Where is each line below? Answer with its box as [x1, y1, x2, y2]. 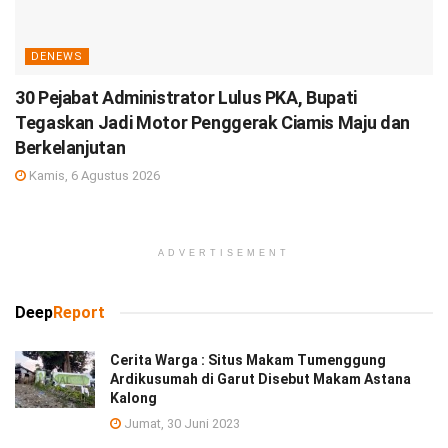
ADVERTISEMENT [158, 248, 290, 259]
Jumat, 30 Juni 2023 [121, 416, 240, 432]
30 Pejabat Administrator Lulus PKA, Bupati [15, 87, 357, 109]
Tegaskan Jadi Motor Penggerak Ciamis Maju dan [15, 112, 410, 134]
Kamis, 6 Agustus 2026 [26, 168, 160, 184]
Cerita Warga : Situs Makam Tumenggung [110, 352, 386, 369]
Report [53, 303, 105, 323]
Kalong [110, 390, 157, 407]
